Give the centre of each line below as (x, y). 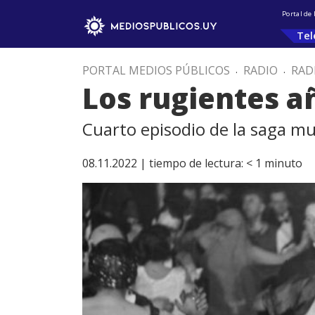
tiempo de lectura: (196, 163)
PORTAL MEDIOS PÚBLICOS (156, 70)
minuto (283, 163)
